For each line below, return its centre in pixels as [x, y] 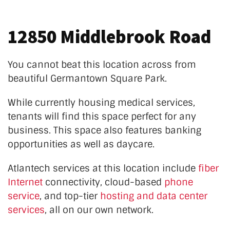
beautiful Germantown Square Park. [87, 79]
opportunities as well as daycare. [81, 145]
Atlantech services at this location [85, 169]
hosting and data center [154, 196]
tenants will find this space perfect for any [102, 117]
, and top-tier [70, 196]
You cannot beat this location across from [102, 65]
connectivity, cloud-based [103, 183]
